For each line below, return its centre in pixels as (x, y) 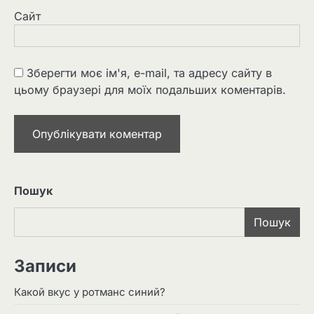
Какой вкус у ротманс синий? (90, 292)
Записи (45, 266)
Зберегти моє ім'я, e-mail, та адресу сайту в (149, 73)
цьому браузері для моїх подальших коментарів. (150, 89)
